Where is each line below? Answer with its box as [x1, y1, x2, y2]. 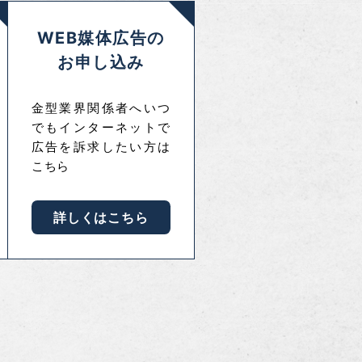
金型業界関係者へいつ [31, 100, 170, 116]
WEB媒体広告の [36, 28, 165, 48]
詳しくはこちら [53, 209, 149, 225]
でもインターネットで [31, 120, 170, 135]
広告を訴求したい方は [31, 139, 170, 154]
